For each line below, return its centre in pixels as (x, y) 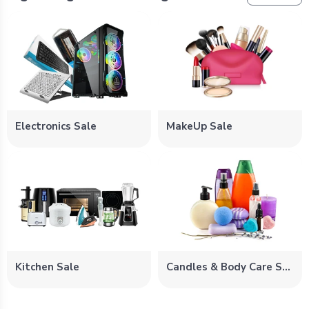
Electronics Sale (56, 127)
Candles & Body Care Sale (286, 267)
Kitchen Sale (47, 267)
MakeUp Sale (199, 127)
